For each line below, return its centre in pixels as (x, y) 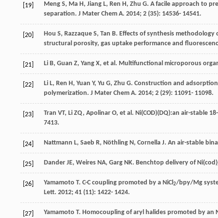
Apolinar (98, 113)
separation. (61, 14)
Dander (54, 163)
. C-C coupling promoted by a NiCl (126, 182)
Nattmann (58, 143)
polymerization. (67, 93)
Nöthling (116, 143)
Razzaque (78, 34)
